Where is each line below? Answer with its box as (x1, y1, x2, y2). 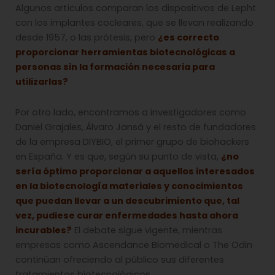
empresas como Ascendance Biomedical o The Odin (15, 238, 252, 251)
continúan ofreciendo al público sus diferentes (15, 253, 224, 266)
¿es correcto (158, 31, 219, 44)
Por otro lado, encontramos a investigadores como (15, 106, 246, 118)
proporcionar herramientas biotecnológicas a (15, 46, 235, 58)
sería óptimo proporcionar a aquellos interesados (15, 165, 255, 177)
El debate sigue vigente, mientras (72, 223, 222, 236)
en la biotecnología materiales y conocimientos (15, 179, 243, 192)
